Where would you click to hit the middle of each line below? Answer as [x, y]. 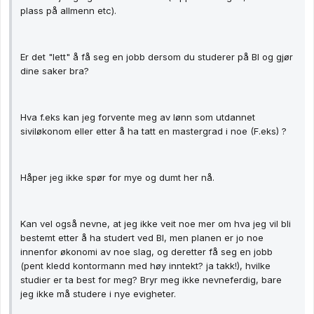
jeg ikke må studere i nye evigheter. [98, 294]
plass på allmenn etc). [68, 11]
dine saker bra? [55, 71]
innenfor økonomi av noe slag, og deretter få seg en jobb [146, 252]
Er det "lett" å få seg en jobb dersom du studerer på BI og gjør [157, 57]
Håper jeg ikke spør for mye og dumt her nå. [117, 178]
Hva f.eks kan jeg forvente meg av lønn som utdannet [138, 117]
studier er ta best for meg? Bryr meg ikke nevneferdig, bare [151, 280]
